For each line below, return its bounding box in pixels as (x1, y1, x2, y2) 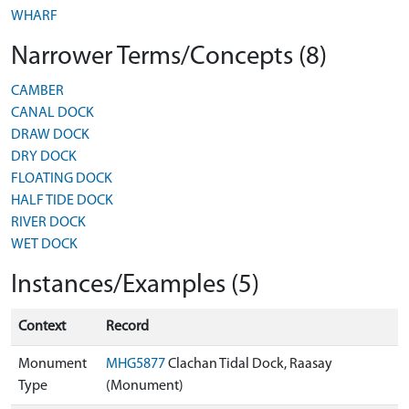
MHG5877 (106, 357, 165, 372)
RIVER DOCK (11, 215, 86, 230)
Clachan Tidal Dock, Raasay (165, 357, 332, 372)
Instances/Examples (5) (11, 272, 259, 299)
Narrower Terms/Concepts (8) (11, 44, 327, 70)
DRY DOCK (11, 150, 77, 164)
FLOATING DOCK (11, 172, 112, 186)
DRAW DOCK (11, 128, 89, 142)
